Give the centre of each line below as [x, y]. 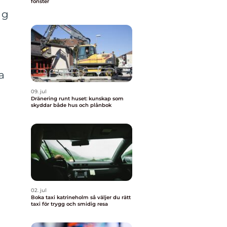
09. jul [39, 91]
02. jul [39, 190]
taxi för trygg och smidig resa [69, 204]
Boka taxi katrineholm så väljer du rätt [61, 197]
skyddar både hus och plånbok [71, 105]
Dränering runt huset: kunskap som [77, 99]
